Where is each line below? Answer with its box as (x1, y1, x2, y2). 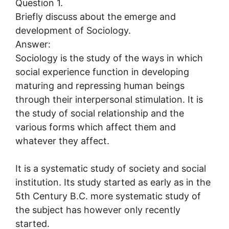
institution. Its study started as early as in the (15, 176, 211, 188)
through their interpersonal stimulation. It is (15, 94, 203, 105)
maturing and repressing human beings (15, 80, 185, 91)
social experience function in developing (15, 66, 189, 77)
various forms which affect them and (15, 121, 176, 132)
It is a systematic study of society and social (15, 163, 206, 174)
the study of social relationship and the (15, 107, 184, 119)
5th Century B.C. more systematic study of (15, 190, 201, 201)
